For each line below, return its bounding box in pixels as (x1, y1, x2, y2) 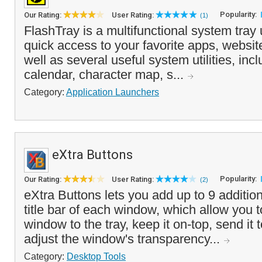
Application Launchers (66, 87, 159, 97)
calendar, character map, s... (24, 67, 187, 82)
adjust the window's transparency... (24, 232, 223, 246)
